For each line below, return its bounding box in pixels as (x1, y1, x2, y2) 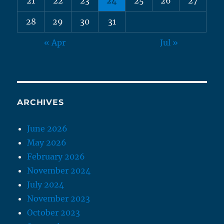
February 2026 (27, 151, 85, 161)
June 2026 (27, 123, 68, 133)
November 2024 (27, 165, 91, 175)
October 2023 (27, 207, 80, 217)
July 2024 (27, 179, 64, 189)
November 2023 (27, 193, 90, 203)
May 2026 (27, 137, 67, 147)
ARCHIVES (17, 97, 64, 107)
